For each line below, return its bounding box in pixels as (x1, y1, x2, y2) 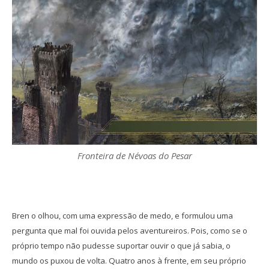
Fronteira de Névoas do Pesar (77, 150, 192, 162)
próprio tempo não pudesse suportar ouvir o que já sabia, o (12, 240, 231, 252)
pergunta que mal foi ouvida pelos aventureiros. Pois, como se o (12, 225, 247, 237)
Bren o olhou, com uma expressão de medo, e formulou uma (12, 210, 233, 222)
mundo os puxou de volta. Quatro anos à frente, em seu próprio (12, 255, 246, 267)
